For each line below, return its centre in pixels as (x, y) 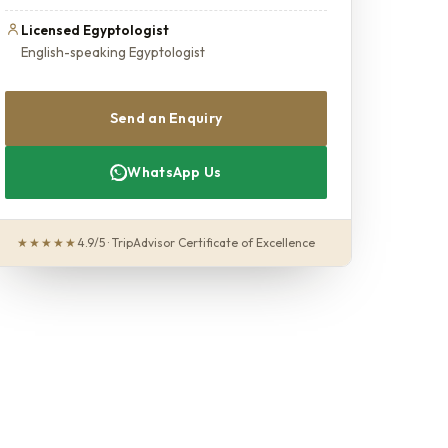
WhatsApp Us (174, 172)
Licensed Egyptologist (95, 30)
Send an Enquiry (166, 118)
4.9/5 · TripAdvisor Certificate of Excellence (196, 242)
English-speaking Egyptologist (113, 52)
